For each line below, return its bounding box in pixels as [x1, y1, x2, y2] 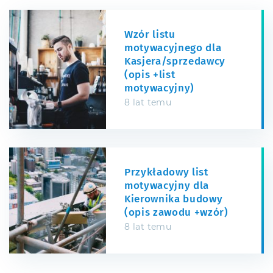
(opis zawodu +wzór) [124, 207, 229, 218]
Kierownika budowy [124, 194, 223, 205]
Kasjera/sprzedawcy [124, 56, 226, 67]
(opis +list [124, 69, 175, 80]
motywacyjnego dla [124, 43, 222, 54]
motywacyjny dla [124, 180, 210, 191]
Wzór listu [124, 29, 175, 40]
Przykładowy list [124, 167, 208, 178]
